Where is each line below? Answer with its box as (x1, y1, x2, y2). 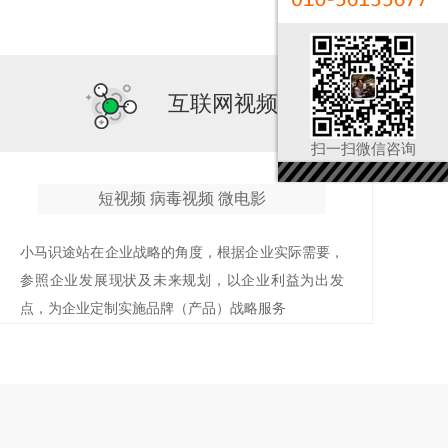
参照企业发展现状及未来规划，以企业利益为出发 (20, 273, 344, 288)
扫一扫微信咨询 (310, 141, 416, 157)
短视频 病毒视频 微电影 (98, 190, 266, 207)
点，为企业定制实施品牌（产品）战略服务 (20, 301, 286, 316)
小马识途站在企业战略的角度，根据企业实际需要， (20, 245, 344, 260)
